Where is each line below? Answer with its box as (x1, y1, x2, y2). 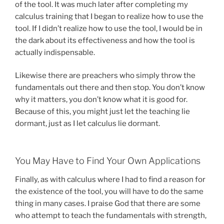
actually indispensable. (15, 47, 95, 57)
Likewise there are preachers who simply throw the (15, 71, 195, 80)
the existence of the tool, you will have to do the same (15, 187, 203, 196)
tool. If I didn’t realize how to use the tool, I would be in (15, 23, 202, 33)
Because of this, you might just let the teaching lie (15, 107, 190, 116)
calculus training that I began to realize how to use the (15, 11, 203, 21)
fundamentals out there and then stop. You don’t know (15, 83, 205, 92)
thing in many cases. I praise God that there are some (15, 199, 200, 208)
